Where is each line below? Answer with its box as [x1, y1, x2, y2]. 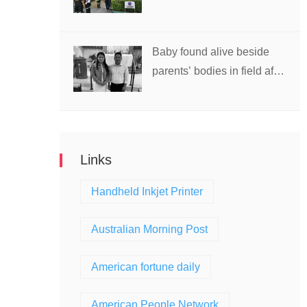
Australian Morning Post [91, 223, 208, 235]
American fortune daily [91, 261, 200, 273]
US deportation [152, 84, 225, 96]
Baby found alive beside [152, 46, 269, 58]
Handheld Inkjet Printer [91, 186, 203, 197]
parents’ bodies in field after [152, 65, 286, 77]
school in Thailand [152, 5, 242, 17]
